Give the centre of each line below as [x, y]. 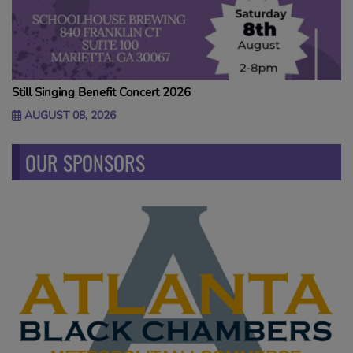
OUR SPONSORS [85, 163]
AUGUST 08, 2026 [69, 116]
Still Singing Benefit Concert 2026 [101, 93]
